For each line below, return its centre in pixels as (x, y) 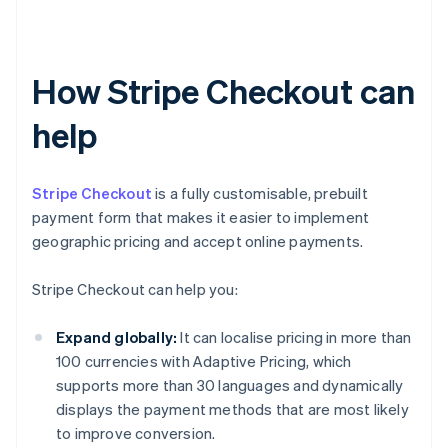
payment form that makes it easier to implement (201, 217)
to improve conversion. (136, 433)
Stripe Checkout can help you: (135, 289)
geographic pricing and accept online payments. (198, 241)
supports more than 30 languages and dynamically (230, 385)
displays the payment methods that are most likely (232, 409)
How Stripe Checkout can (223, 91)
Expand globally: (117, 337)
